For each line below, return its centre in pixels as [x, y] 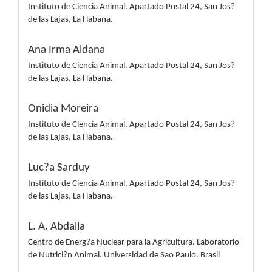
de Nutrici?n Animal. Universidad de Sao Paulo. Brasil [124, 255]
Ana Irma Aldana [66, 50]
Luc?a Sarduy [59, 168]
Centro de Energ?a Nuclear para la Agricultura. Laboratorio [134, 243]
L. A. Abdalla [56, 227]
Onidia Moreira [63, 109]
